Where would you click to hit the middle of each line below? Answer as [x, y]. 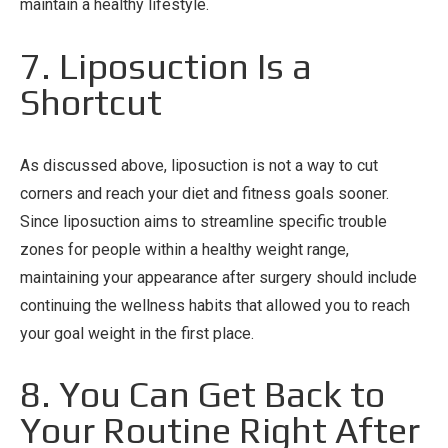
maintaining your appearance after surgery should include [218, 277]
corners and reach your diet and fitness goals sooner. [204, 193]
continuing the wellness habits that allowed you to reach [215, 305]
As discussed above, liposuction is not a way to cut [199, 165]
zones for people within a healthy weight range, [184, 249]
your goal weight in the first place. [137, 333]
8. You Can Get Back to [202, 394]
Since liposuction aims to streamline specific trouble [203, 221]
